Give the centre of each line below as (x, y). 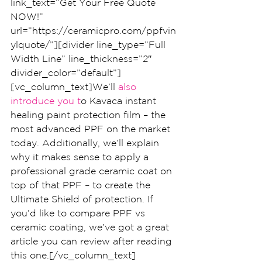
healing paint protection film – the (89, 115)
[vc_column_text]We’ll (63, 87)
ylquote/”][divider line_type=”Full (89, 44)
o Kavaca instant (120, 101)
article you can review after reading (93, 241)
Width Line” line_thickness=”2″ (83, 58)
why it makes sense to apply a (81, 157)
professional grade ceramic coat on (93, 171)
